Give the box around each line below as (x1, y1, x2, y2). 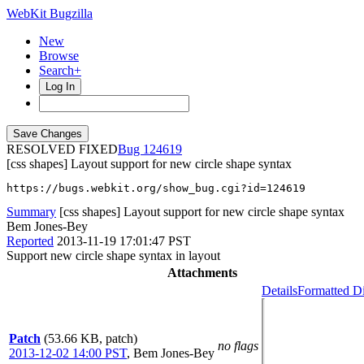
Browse (39, 49, 79, 63)
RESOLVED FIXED (6, 142, 118, 156)
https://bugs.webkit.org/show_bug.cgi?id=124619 (6, 182, 305, 194)
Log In (45, 80, 75, 93)
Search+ (39, 63, 81, 77)
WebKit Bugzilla (6, 6, 93, 20)
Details (262, 284, 297, 297)
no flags (218, 339, 258, 353)
